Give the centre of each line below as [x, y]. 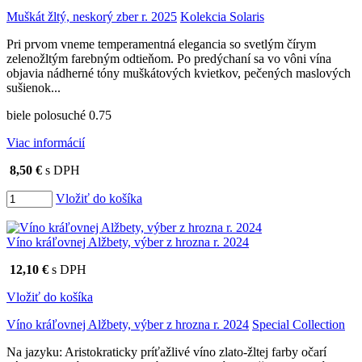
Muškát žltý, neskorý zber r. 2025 [92, 16]
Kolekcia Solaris [222, 16]
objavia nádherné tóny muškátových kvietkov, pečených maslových [179, 73]
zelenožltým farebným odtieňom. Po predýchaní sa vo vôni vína [169, 58]
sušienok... [34, 87]
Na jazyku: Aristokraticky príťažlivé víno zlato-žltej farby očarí [166, 351]
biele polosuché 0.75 [59, 115]
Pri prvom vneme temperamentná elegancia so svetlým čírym [161, 44]
